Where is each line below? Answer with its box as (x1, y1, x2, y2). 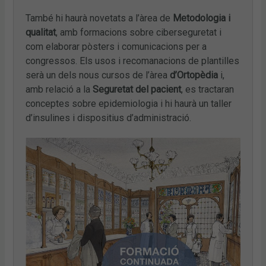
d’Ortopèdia (170, 69, 218, 81)
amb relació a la (26, 83, 93, 95)
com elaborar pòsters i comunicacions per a (26, 40, 207, 52)
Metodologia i (173, 12, 231, 24)
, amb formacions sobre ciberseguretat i (56, 26, 222, 38)
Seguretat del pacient (93, 83, 182, 95)
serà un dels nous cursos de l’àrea (26, 69, 170, 81)
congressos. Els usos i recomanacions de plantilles (26, 55, 240, 66)
